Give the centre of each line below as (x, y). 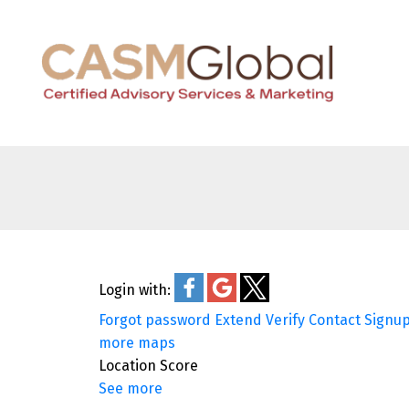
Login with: (134, 290)
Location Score (148, 366)
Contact (334, 320)
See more (130, 389)
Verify (285, 320)
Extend (238, 320)
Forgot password (154, 320)
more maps (136, 343)
